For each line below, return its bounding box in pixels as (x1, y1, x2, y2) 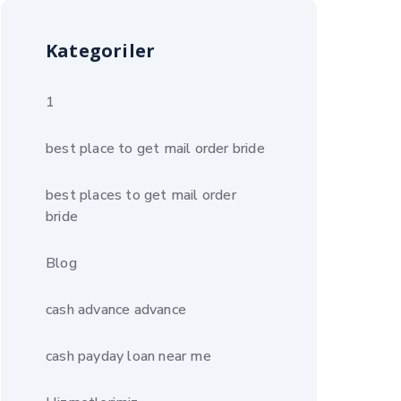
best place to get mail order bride (46, 139, 265, 158)
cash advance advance (46, 300, 186, 320)
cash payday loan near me (46, 346, 211, 366)
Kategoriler (46, 38, 156, 63)
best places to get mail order (46, 185, 236, 205)
